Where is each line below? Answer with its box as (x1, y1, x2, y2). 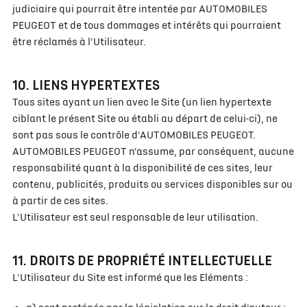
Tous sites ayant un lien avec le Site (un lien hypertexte (12, 96, 271, 108)
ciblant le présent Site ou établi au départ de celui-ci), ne (12, 112, 278, 125)
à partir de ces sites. (12, 195, 108, 207)
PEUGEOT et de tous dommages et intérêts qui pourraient (12, 19, 281, 32)
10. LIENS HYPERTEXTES (12, 78, 160, 93)
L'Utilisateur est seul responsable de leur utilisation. (12, 211, 258, 223)
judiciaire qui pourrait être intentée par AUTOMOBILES (12, 3, 267, 15)
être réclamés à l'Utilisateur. (12, 36, 146, 48)
